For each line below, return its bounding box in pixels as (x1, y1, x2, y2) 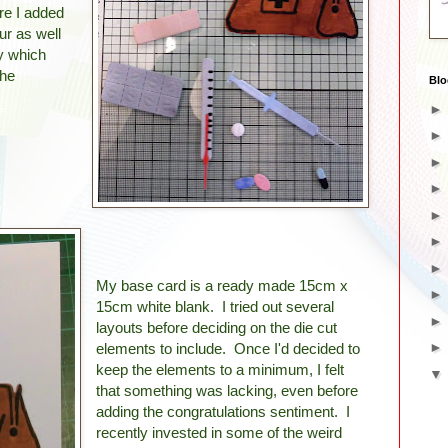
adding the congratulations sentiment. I (96, 402, 351, 420)
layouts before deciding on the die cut (96, 318, 338, 336)
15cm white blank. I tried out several (96, 297, 335, 315)
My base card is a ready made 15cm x (96, 276, 349, 294)
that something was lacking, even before (96, 381, 359, 399)
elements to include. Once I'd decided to (96, 339, 361, 357)
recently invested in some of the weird (96, 423, 343, 441)
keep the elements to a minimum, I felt (96, 360, 345, 378)
